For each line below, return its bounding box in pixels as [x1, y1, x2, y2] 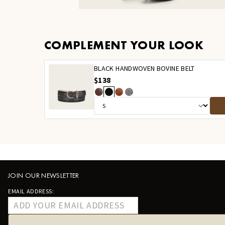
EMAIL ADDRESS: [8, 187, 54, 195]
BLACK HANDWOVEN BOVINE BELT [94, 63, 195, 73]
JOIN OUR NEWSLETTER [8, 170, 79, 180]
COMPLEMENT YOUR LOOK [44, 37, 204, 53]
